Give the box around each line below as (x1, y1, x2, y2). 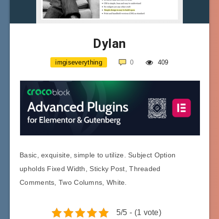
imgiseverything (55, 58, 102, 66)
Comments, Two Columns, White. (20, 178, 127, 186)
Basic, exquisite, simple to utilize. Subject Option (20, 151, 176, 159)
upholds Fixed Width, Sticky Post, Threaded (20, 164, 161, 173)
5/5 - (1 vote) (116, 208, 162, 217)
